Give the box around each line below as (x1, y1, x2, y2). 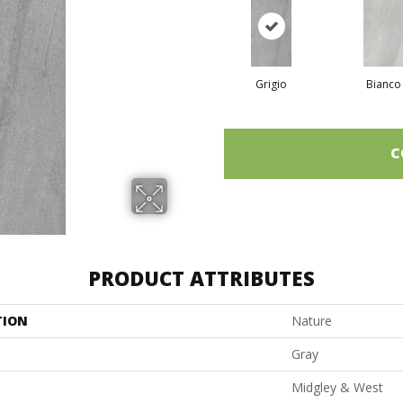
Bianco (366, 76, 401, 92)
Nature (291, 311, 332, 329)
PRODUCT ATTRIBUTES (88, 264, 315, 291)
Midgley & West (291, 378, 383, 396)
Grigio (255, 76, 287, 92)
